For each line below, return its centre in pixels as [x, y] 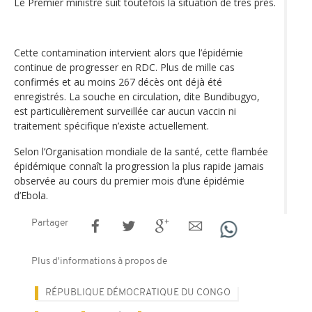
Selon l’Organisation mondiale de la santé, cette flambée [141, 151]
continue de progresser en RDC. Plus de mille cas [124, 67]
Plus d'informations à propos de [99, 261]
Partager [50, 223]
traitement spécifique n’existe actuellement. [111, 125]
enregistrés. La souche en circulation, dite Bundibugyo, [137, 96]
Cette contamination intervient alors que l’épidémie [128, 52]
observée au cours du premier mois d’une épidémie [129, 180]
